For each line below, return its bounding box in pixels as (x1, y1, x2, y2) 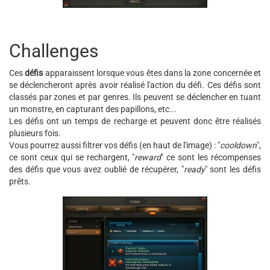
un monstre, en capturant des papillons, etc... (9, 104, 177, 115)
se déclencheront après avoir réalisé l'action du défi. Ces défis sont (9, 80, 261, 90)
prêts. (9, 177, 31, 187)
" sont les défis (204, 165, 262, 175)
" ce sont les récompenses (161, 152, 262, 163)
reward (134, 152, 162, 163)
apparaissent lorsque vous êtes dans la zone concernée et (43, 68, 262, 78)
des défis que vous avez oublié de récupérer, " (9, 165, 184, 175)
